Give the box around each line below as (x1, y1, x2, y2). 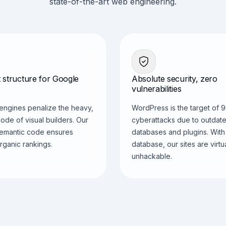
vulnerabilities (132, 84, 182, 94)
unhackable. (132, 152, 172, 160)
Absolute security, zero (132, 74, 217, 84)
